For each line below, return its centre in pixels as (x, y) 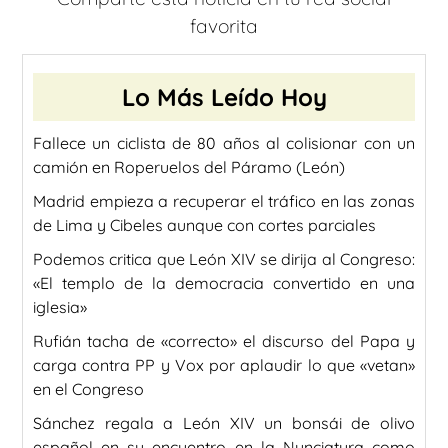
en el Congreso (88, 389)
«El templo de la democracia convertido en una (224, 283)
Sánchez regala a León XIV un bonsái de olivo (224, 423)
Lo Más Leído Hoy (224, 97)
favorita (224, 25)
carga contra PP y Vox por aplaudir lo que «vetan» (224, 365)
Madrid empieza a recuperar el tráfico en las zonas (224, 201)
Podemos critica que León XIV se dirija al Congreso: (224, 259)
